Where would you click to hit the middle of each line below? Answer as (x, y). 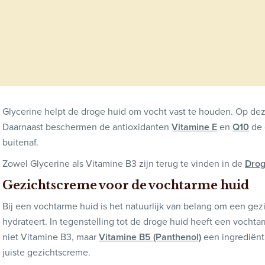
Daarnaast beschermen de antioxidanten (87, 127)
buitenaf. (20, 142)
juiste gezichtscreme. (46, 252)
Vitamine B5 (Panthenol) (150, 237)
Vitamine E (194, 127)
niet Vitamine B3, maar (51, 237)
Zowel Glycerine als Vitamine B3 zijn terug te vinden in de (124, 163)
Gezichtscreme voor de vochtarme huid (126, 185)
